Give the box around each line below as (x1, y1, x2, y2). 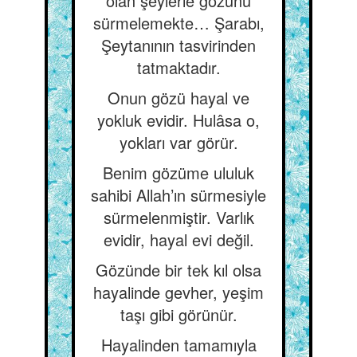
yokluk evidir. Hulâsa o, (97, 108, 260, 131)
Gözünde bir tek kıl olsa (96, 258, 261, 281)
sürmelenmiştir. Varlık (103, 206, 254, 229)
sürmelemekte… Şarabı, (92, 11, 265, 34)
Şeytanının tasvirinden (101, 33, 256, 57)
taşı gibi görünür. (120, 303, 237, 326)
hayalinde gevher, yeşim (93, 280, 264, 304)
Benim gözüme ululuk (103, 161, 254, 184)
